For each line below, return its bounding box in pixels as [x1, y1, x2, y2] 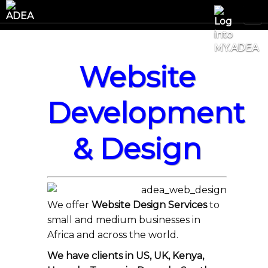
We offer [47, 199, 92, 211]
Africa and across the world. [47, 229, 178, 240]
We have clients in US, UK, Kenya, [47, 250, 204, 261]
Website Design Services [92, 199, 207, 211]
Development [47, 96, 245, 130]
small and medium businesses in [47, 214, 200, 226]
